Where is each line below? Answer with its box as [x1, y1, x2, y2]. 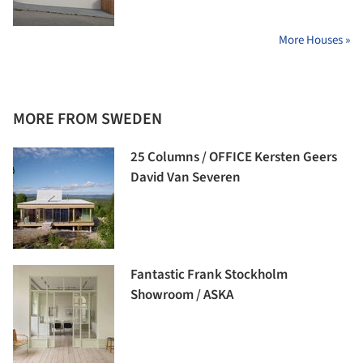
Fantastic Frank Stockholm [130, 265, 288, 285]
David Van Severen [130, 168, 241, 188]
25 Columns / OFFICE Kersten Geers [130, 147, 337, 168]
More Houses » [279, 32, 350, 49]
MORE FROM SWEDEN [13, 108, 162, 131]
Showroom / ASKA [130, 285, 233, 305]
